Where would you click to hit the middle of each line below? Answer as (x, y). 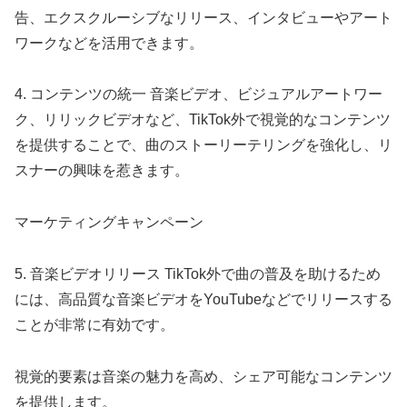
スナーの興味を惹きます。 (102, 171)
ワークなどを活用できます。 (109, 43)
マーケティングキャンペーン (109, 223)
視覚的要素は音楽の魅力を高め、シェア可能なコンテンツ (203, 376)
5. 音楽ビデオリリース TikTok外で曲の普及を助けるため (198, 273)
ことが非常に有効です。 (94, 324)
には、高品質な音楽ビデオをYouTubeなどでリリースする (203, 299)
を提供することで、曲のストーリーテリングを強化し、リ (203, 145)
